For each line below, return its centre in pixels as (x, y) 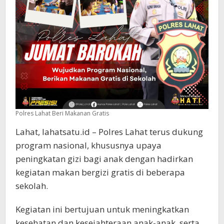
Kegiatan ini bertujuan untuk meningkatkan (102, 209)
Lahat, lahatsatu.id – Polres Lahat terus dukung (109, 132)
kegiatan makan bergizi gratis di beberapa (100, 172)
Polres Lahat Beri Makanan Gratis (62, 113)
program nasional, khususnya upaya (88, 145)
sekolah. (32, 186)
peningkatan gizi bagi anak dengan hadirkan (104, 159)
